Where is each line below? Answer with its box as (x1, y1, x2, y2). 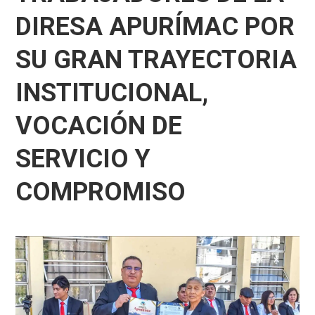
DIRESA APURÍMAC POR (15, 12, 295, 41)
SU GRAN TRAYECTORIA (15, 45, 297, 75)
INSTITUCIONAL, (15, 78, 209, 108)
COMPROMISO (15, 177, 186, 207)
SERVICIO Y (15, 144, 151, 174)
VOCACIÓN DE (15, 111, 183, 141)
